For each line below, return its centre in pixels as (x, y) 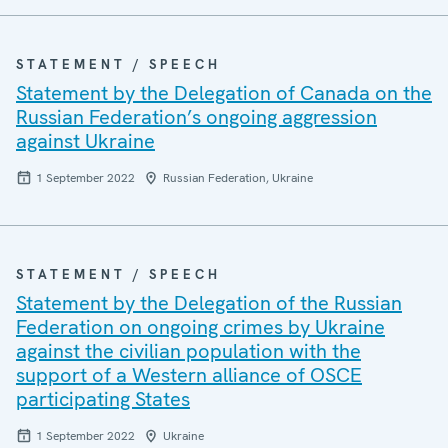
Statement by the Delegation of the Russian (209, 303)
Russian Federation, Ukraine (238, 178)
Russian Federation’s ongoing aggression (196, 117)
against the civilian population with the (188, 351)
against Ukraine (85, 141)
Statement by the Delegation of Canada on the (224, 93)
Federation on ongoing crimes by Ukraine (200, 327)
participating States (103, 399)
